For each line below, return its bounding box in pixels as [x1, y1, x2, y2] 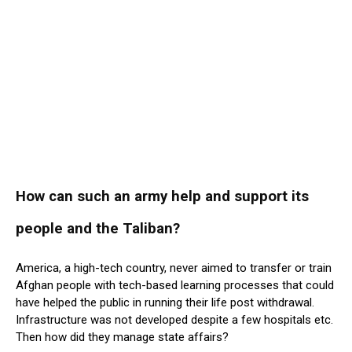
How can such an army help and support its [16, 188, 309, 206]
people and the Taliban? [16, 220, 180, 238]
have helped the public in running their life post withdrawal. [16, 295, 314, 310]
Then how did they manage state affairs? [16, 330, 229, 345]
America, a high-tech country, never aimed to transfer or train [16, 261, 332, 276]
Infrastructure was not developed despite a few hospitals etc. [16, 313, 333, 328]
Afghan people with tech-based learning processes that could [16, 278, 334, 293]
